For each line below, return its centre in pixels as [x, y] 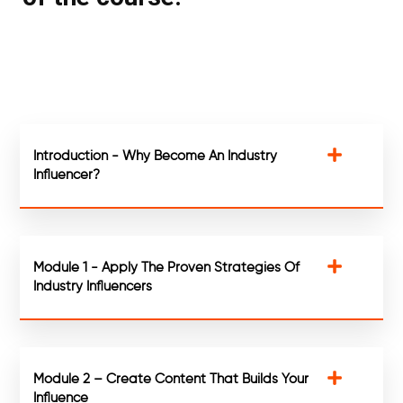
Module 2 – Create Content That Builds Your [171, 380]
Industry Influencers [93, 287]
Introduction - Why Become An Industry [156, 157]
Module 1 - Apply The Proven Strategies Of [167, 268]
